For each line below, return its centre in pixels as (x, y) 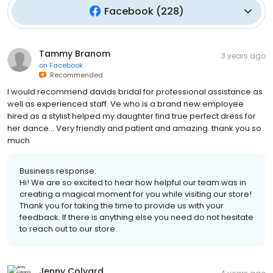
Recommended (75, 75)
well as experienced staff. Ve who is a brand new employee (126, 104)
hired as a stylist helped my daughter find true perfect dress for (132, 116)
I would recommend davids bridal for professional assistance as (135, 91)
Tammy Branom (75, 53)
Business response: (58, 171)
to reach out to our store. (68, 229)
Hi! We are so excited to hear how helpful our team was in (133, 182)
